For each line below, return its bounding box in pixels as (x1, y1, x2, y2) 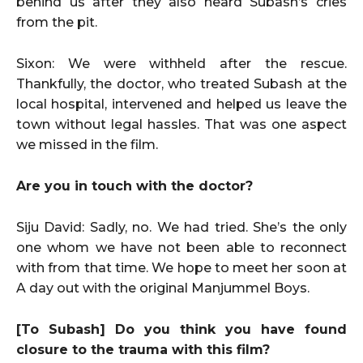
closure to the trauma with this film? (16, 341, 270, 357)
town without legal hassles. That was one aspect (16, 116, 347, 132)
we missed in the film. (16, 136, 158, 152)
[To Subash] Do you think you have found (16, 321, 347, 337)
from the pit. (16, 14, 97, 30)
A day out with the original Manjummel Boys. (16, 280, 310, 296)
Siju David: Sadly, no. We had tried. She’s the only (16, 219, 347, 235)
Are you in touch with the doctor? (16, 177, 253, 194)
